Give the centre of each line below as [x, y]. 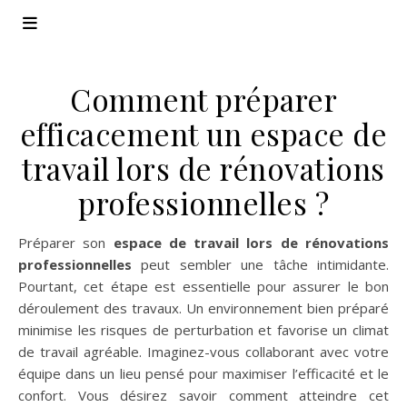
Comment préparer [203, 99]
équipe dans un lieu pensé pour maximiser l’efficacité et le [203, 373]
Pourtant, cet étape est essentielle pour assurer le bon [203, 286]
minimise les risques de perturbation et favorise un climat [203, 330]
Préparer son [70, 243]
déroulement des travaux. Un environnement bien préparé [203, 308]
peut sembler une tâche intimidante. [260, 264]
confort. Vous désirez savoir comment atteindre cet [203, 395]
